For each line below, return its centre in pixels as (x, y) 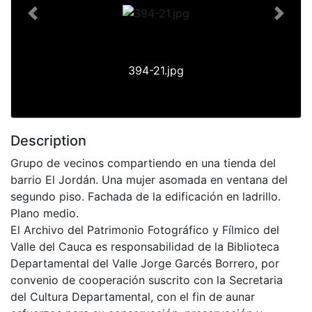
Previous (54, 21)
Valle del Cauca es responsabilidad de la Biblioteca (145, 246)
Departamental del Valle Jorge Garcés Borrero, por (145, 263)
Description (48, 140)
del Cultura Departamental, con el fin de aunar (133, 296)
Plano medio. (45, 213)
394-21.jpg (156, 70)
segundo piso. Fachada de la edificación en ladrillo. (146, 196)
